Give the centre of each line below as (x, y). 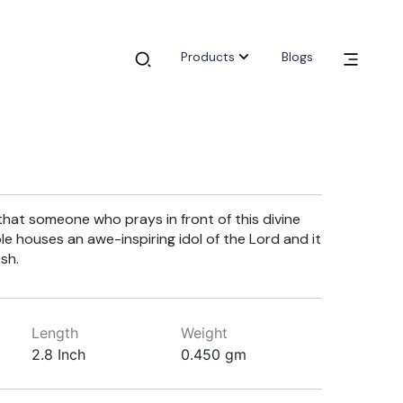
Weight (205, 333)
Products (208, 57)
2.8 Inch (58, 354)
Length (54, 333)
